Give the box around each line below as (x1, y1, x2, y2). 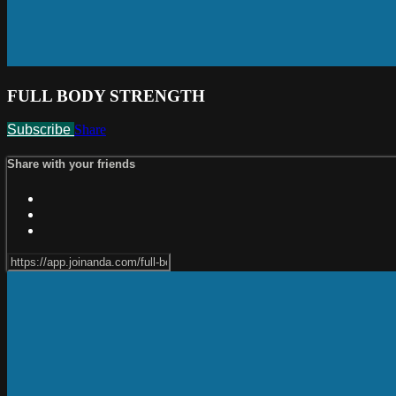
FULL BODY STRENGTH (7, 86, 205, 105)
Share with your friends (7, 157, 135, 171)
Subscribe (7, 122, 74, 138)
